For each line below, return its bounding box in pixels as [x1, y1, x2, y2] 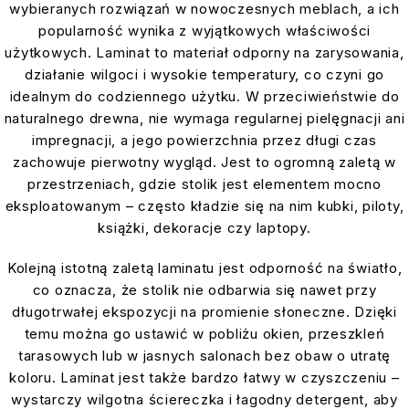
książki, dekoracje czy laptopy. [98, 219, 311, 237]
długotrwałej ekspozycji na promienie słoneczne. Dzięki [12, 303, 397, 321]
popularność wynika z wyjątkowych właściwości [38, 22, 371, 40]
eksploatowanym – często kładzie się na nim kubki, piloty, [5, 197, 404, 215]
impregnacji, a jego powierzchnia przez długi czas [32, 131, 377, 150]
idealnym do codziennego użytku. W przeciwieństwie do [9, 88, 400, 106]
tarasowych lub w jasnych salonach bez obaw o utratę [17, 347, 392, 365]
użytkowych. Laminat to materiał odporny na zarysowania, [5, 44, 404, 62]
